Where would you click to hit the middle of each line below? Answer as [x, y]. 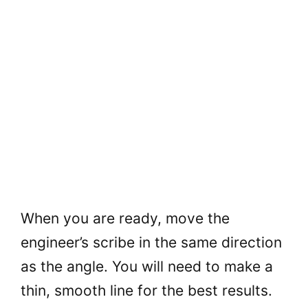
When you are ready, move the [125, 218]
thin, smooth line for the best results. [146, 290]
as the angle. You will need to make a [147, 266]
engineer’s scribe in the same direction [151, 242]
